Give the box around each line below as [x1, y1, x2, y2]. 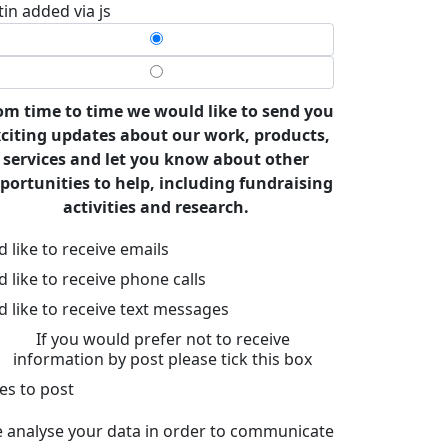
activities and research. [63, 196, 249, 218]
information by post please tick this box [13, 348, 312, 370]
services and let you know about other [3, 148, 309, 170]
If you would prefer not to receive [35, 328, 290, 350]
